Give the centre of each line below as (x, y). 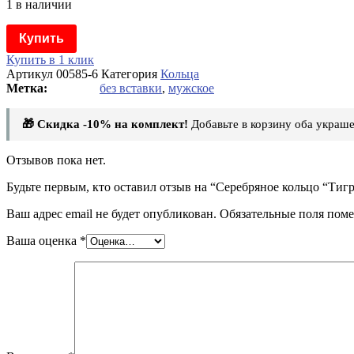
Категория (129, 73)
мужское (191, 88)
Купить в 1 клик (50, 59)
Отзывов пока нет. (56, 160)
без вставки (131, 88)
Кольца (180, 73)
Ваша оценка (43, 240)
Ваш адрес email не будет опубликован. (111, 213)
